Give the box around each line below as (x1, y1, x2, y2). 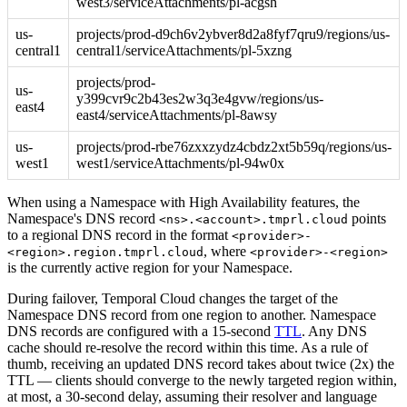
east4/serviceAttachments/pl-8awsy (76, 107, 277, 124)
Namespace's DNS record (7, 211, 159, 227)
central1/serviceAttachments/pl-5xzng (76, 43, 292, 59)
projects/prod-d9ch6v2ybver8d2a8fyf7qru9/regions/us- (76, 26, 390, 43)
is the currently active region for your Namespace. (7, 260, 293, 276)
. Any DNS (302, 323, 367, 340)
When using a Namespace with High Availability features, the (7, 194, 360, 211)
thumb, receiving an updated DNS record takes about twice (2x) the (7, 356, 394, 372)
